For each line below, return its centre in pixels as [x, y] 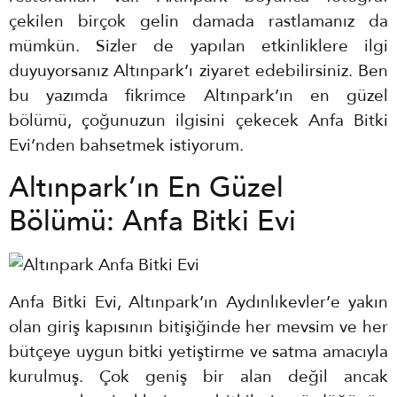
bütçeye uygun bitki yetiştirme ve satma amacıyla [198, 352]
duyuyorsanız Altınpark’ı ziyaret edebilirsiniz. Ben [198, 71]
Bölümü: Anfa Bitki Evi [152, 221]
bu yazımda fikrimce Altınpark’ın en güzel [198, 96]
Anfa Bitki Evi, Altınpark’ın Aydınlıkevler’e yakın [198, 303]
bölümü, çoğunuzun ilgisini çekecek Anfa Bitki [198, 121]
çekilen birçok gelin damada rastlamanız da [198, 22]
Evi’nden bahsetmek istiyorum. [126, 146]
